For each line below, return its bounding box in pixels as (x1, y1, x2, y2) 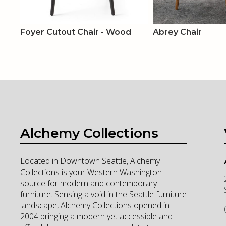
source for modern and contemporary (20, 178, 157, 189)
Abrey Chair (152, 27, 202, 37)
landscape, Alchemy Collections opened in (20, 200, 169, 211)
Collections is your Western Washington (20, 166, 162, 178)
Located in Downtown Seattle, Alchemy (20, 155, 160, 167)
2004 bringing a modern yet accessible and (20, 211, 173, 222)
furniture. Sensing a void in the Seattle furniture (20, 189, 187, 200)
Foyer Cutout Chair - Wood (20, 27, 131, 37)
